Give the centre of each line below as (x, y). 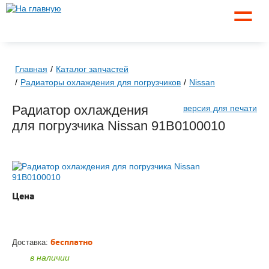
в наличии (50, 257)
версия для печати (220, 108)
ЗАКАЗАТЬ (121, 215)
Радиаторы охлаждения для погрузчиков (101, 83)
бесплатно (71, 242)
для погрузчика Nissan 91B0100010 (119, 126)
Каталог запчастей (92, 69)
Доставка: (30, 242)
